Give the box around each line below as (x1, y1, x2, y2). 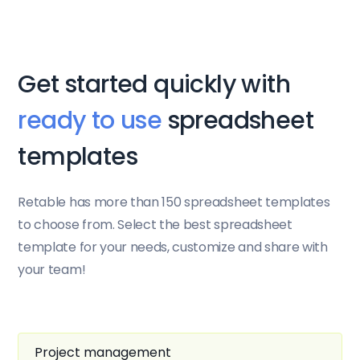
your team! (18, 260, 86, 279)
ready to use (18, 103, 162, 137)
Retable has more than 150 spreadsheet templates (18, 192, 330, 211)
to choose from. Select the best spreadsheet (18, 215, 292, 234)
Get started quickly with (18, 67, 290, 101)
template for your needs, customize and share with (18, 237, 328, 256)
